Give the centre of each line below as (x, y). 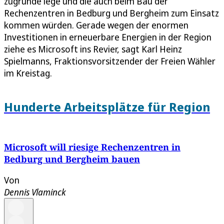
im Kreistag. (28, 73)
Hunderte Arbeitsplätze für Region (107, 106)
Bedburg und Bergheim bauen (72, 159)
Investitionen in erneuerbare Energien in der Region (108, 37)
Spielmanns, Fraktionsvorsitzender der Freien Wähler (110, 61)
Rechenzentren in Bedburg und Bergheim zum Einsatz (111, 13)
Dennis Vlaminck (35, 192)
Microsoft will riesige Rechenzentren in (92, 147)
